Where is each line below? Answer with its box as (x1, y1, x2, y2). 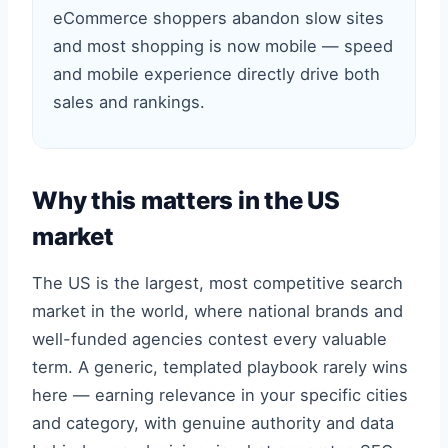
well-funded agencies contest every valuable (32, 329, 387, 349)
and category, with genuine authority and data (32, 413, 394, 433)
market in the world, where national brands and (32, 301, 403, 321)
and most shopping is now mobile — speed (53, 36, 393, 56)
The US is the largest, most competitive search (32, 273, 403, 293)
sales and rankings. (53, 92, 205, 112)
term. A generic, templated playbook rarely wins (32, 357, 408, 377)
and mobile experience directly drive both (53, 64, 380, 84)
